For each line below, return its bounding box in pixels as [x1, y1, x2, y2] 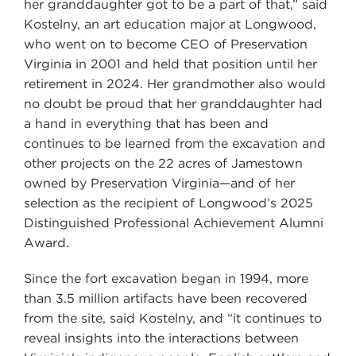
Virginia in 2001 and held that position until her [24, 56, 317, 72]
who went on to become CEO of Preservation [24, 36, 308, 52]
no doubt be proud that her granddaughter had [24, 95, 323, 111]
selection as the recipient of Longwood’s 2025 [24, 195, 313, 211]
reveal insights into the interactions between [24, 330, 299, 346]
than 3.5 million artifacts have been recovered [24, 290, 308, 306]
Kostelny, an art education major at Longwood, [24, 16, 316, 32]
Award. [24, 234, 69, 250]
